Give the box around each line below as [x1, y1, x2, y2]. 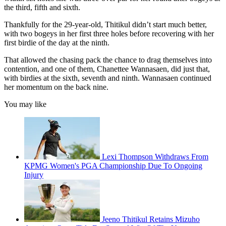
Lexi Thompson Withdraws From [102, 152, 208, 161]
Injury [24, 171, 43, 180]
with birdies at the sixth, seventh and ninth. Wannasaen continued [4, 74, 211, 83]
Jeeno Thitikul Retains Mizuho [102, 215, 200, 224]
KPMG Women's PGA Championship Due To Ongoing [24, 161, 202, 171]
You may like [4, 100, 46, 109]
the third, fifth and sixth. [4, 3, 80, 12]
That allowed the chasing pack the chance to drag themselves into [4, 55, 212, 65]
